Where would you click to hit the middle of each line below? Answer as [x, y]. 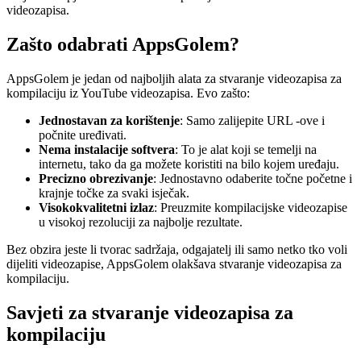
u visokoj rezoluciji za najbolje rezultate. [141, 222]
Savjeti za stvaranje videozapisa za [150, 312]
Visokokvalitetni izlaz [96, 207]
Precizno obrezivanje [96, 178]
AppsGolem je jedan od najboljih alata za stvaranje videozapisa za [174, 78]
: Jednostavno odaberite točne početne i [253, 178]
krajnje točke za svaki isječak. [114, 193]
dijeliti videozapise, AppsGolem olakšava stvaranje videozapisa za [174, 263]
